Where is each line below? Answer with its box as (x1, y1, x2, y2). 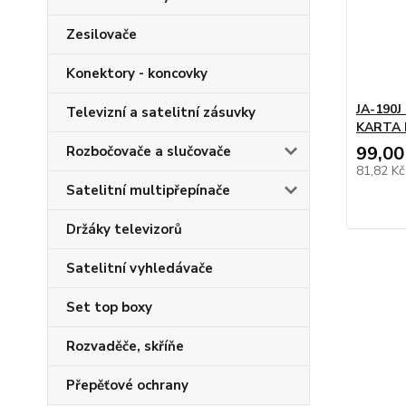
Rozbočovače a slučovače (66, 142, 231, 161)
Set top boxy (66, 298, 152, 317)
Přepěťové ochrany (66, 376, 188, 395)
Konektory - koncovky (66, 64, 208, 83)
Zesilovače (66, 25, 137, 44)
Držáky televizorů (66, 220, 182, 239)
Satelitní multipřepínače (66, 181, 230, 200)
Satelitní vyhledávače (66, 259, 213, 278)
